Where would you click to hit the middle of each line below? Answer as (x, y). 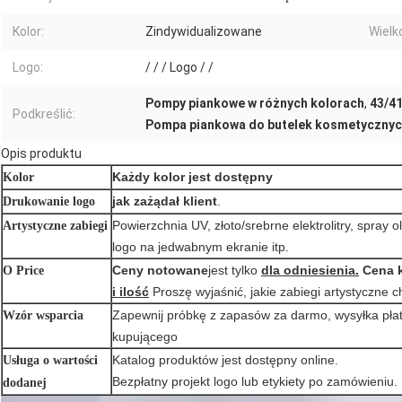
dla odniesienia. (310, 271)
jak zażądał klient (165, 201)
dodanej (25, 383)
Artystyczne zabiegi (55, 226)
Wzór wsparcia (43, 316)
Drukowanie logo (49, 202)
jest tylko (233, 271)
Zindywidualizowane (204, 32)
